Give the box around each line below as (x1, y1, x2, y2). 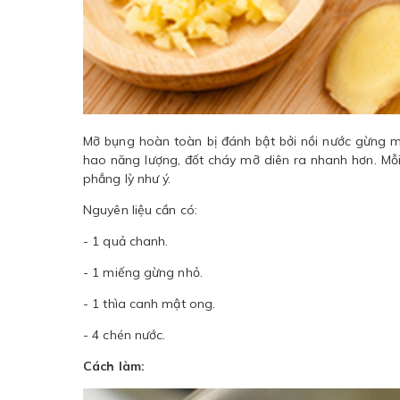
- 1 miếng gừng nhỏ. (83, 264, 203, 281)
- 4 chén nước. (83, 327, 166, 344)
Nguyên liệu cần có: (83, 202, 197, 219)
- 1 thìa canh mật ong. (83, 296, 216, 312)
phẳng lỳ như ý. (83, 171, 171, 187)
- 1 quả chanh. (83, 233, 169, 250)
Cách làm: (83, 358, 145, 375)
